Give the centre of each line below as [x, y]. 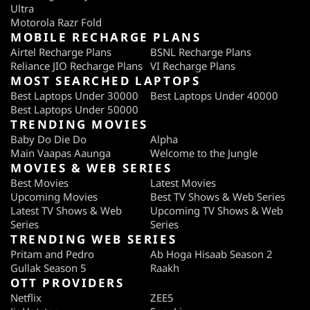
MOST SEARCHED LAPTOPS [106, 81]
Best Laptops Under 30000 [74, 96]
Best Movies [39, 183]
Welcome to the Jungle [204, 153]
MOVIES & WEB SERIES [91, 168]
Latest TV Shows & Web [66, 211]
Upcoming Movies [54, 197]
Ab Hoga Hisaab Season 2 [211, 254]
